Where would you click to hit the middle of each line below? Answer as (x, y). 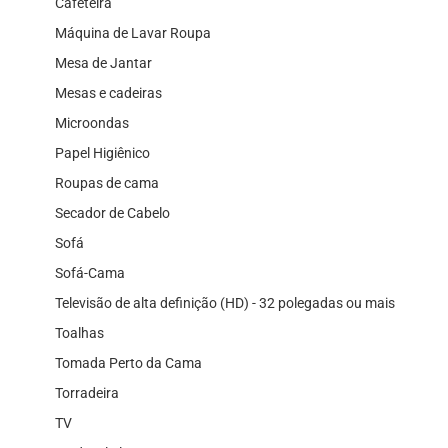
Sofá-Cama (90, 272)
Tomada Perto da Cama (128, 362)
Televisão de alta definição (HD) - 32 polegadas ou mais (225, 302)
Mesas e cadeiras (108, 92)
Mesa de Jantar (103, 62)
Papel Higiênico (102, 152)
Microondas (92, 122)
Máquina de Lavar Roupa (133, 32)
